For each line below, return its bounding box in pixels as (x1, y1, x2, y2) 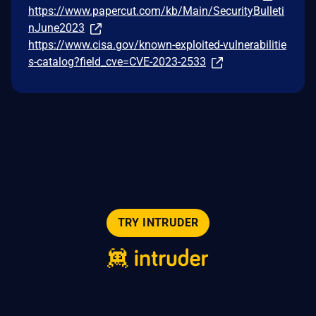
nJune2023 (28, 20, 85, 35)
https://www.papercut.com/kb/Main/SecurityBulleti (28, 4, 284, 18)
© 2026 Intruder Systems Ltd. (97, 281, 208, 291)
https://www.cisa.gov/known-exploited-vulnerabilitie (28, 37, 286, 51)
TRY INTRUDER (117, 216, 199, 229)
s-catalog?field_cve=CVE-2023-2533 (28, 54, 206, 68)
